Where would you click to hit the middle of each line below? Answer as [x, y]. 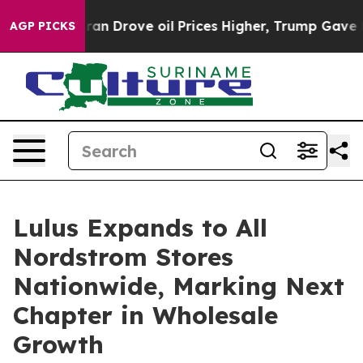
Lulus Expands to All [140, 228]
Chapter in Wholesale [145, 315]
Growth [58, 344]
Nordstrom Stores [123, 257]
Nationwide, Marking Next [179, 286]
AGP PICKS [43, 26]
